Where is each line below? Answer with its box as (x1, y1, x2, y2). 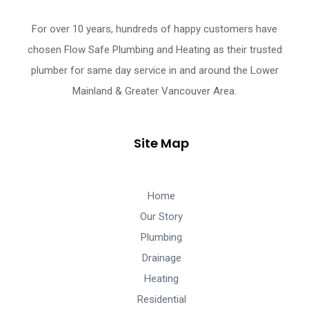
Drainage (141, 252, 181, 265)
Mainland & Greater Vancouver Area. (72, 85, 237, 98)
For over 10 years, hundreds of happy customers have (32, 23, 277, 36)
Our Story (140, 210, 183, 223)
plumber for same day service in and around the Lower (30, 64, 279, 77)
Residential (137, 293, 186, 306)
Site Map (134, 134, 189, 152)
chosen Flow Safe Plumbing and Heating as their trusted (27, 43, 282, 57)
